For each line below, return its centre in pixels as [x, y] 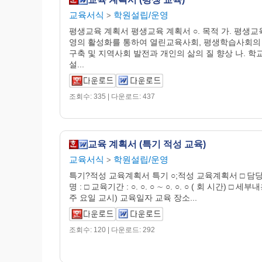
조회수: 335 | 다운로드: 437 [112, 96]
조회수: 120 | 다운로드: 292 [112, 230]
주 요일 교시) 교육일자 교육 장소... [133, 198]
